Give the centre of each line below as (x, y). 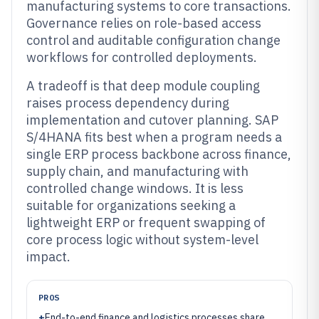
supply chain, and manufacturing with (137, 171)
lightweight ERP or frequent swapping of (146, 223)
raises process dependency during (128, 103)
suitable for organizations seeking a (131, 205)
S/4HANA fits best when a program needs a (154, 137)
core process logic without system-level (142, 240)
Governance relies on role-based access (144, 23)
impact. (48, 257)
